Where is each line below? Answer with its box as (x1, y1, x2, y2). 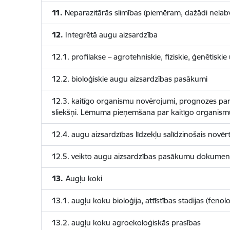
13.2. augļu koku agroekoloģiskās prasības (51, 218, 201, 227)
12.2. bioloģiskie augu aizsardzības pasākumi (51, 74, 207, 84)
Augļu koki (65, 174, 102, 183)
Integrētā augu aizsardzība (63, 30, 158, 40)
